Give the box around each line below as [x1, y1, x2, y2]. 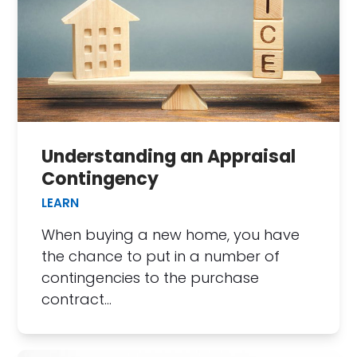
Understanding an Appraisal [41, 144, 296, 170]
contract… [41, 289, 112, 310]
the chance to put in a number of [41, 246, 280, 267]
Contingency [41, 167, 159, 192]
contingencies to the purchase [41, 268, 260, 288]
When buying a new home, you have [41, 225, 300, 245]
